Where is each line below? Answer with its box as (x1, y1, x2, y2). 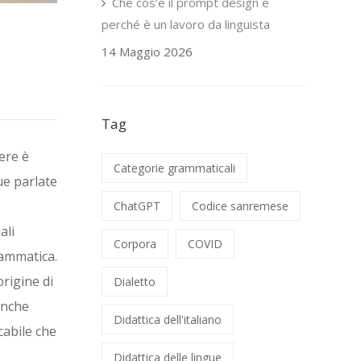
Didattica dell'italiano (114, 312, 222, 327)
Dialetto (114, 274, 156, 289)
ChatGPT (114, 198, 160, 214)
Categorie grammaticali (114, 160, 235, 176)
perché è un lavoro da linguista (102, 16, 270, 32)
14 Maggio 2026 (102, 44, 193, 60)
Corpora (114, 236, 156, 251)
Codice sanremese (192, 198, 288, 214)
